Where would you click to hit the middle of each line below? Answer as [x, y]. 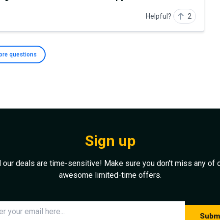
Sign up [110, 140]
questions [23, 54]
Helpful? [159, 16]
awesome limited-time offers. [110, 175]
